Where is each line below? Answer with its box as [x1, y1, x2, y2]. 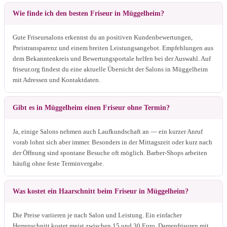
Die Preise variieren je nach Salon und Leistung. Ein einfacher [13, 211, 182, 219]
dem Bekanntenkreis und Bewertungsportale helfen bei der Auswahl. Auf [13, 54, 211, 62]
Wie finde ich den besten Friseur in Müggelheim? [13, 9, 164, 17]
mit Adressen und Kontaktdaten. [13, 75, 100, 84]
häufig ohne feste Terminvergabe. [13, 159, 104, 167]
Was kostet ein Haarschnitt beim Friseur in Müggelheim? [13, 187, 188, 195]
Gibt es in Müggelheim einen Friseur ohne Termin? [13, 103, 170, 111]
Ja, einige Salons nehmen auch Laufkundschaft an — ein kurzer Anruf [13, 127, 203, 135]
